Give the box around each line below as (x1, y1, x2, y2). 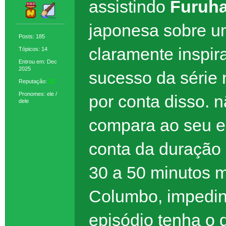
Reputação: (19, 78, 48, 84)
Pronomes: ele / (19, 90, 57, 97)
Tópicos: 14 (19, 45, 47, 52)
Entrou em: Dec (19, 58, 57, 65)
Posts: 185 (19, 33, 45, 39)
